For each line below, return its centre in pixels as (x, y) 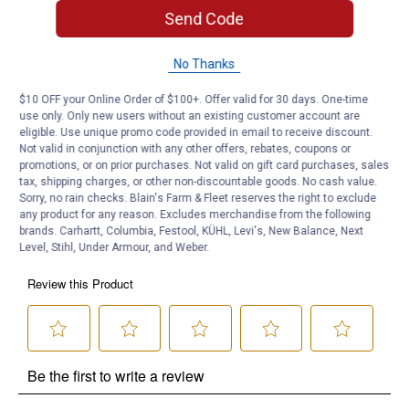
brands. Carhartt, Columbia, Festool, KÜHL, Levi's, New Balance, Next (192, 231)
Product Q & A (73, 41)
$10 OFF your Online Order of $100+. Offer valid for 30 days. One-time (194, 100)
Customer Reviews (94, 197)
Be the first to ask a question (111, 156)
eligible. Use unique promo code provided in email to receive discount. (196, 132)
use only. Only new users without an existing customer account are (190, 116)
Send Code (204, 19)
